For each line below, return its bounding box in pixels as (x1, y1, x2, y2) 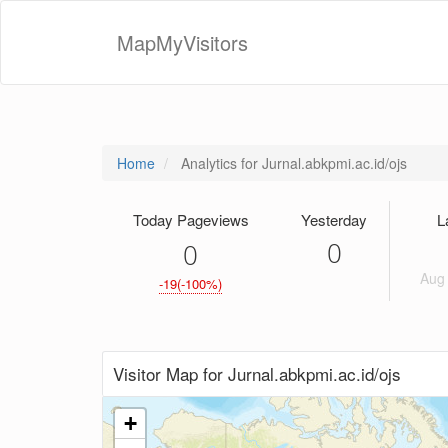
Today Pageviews (132, 209, 249, 230)
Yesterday (301, 209, 367, 230)
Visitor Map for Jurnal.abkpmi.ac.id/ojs (113, 361, 401, 386)
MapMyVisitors (117, 28, 248, 57)
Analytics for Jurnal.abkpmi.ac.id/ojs (177, 153, 407, 173)
